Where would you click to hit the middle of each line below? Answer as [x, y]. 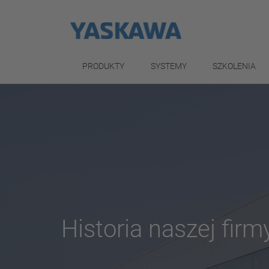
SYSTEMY [168, 66]
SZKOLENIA [234, 66]
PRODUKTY [103, 66]
